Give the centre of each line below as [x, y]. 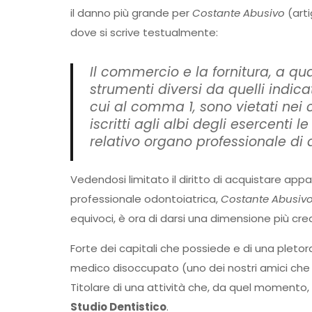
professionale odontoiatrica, [145, 199]
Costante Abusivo [238, 13]
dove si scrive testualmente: [144, 32]
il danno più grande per [131, 13]
